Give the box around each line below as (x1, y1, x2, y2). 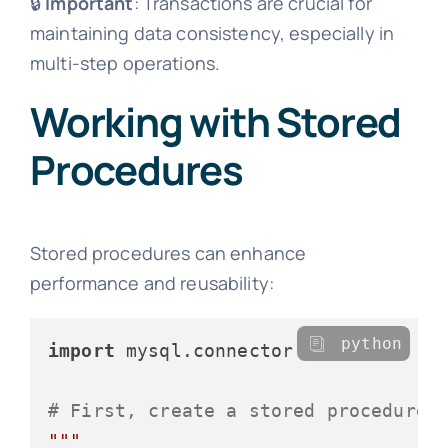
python (341, 334, 403, 354)
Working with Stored (29, 94, 402, 150)
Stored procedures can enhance (29, 241, 307, 266)
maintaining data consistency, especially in (29, 21, 395, 46)
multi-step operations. (29, 51, 221, 76)
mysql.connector (114, 340, 294, 362)
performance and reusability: (29, 271, 275, 296)
